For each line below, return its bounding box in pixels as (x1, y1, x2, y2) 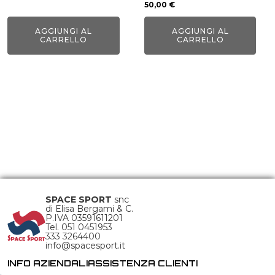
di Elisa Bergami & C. (45, 203, 134, 214)
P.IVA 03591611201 (45, 212, 123, 223)
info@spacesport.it (45, 240, 126, 251)
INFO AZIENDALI (7, 258, 88, 268)
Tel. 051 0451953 (45, 222, 115, 233)
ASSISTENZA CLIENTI (88, 258, 198, 268)
